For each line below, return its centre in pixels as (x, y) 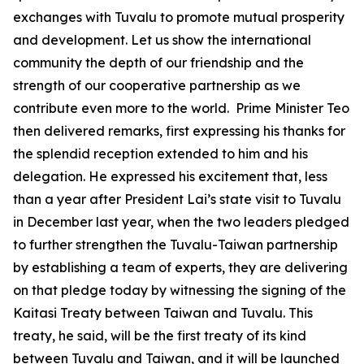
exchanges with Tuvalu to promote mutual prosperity (179, 17)
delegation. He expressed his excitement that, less (170, 176)
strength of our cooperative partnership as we (157, 85)
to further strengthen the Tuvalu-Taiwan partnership (175, 245)
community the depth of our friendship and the (158, 63)
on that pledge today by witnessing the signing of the (180, 290)
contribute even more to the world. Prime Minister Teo (181, 108)
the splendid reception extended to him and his (160, 154)
